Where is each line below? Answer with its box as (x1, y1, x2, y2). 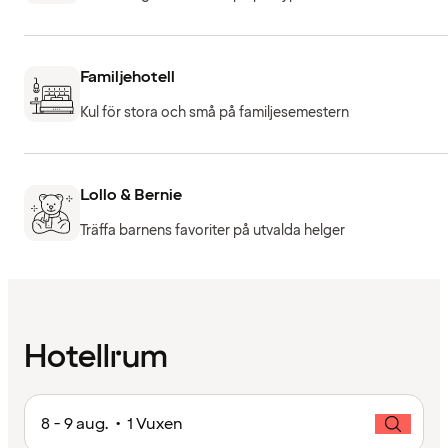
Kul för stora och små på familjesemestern (80, 102, 349, 122)
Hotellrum (24, 335, 168, 379)
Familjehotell (80, 65, 175, 88)
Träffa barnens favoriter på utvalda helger (80, 221, 345, 241)
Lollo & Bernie (80, 184, 182, 207)
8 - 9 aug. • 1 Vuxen (41, 412, 183, 435)
